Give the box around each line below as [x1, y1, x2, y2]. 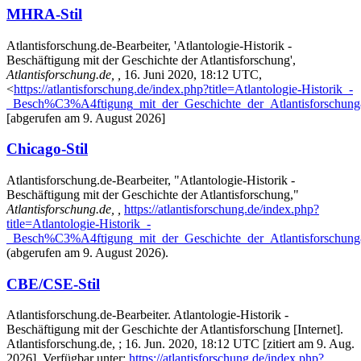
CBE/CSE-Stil [6, 275, 100, 293]
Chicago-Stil [6, 140, 88, 158]
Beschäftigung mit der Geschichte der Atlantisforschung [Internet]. [6, 322, 343, 337]
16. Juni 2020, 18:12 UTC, [121, 67, 262, 81]
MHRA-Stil [6, 5, 82, 23]
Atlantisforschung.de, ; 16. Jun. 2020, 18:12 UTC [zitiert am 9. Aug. [6, 337, 355, 351]
